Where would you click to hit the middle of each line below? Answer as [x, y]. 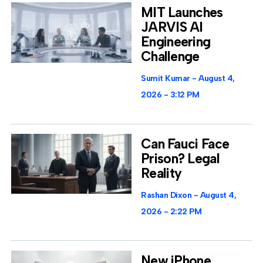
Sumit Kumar [166, 79]
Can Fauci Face [185, 144]
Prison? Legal [180, 158]
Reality [161, 173]
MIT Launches [182, 13]
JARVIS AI [172, 27]
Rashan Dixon [167, 195]
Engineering [176, 42]
